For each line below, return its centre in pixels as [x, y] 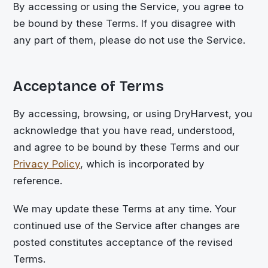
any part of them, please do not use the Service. [130, 40]
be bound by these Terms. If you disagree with [125, 23]
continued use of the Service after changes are [127, 225]
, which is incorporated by [143, 164]
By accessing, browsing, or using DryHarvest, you [133, 114]
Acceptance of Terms [89, 86]
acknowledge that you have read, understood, [124, 131]
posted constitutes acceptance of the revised [123, 242]
